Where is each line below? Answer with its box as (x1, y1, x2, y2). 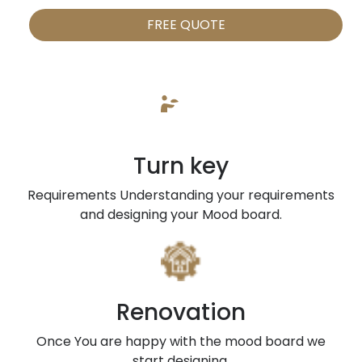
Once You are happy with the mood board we (36, 332, 326, 351)
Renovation (116, 297, 246, 328)
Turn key (133, 150, 229, 182)
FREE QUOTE (146, 15, 225, 34)
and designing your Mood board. (80, 205, 282, 224)
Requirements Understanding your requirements (27, 186, 335, 204)
